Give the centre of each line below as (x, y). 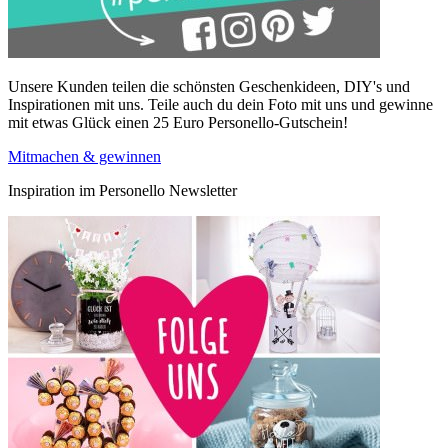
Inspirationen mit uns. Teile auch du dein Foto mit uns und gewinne (220, 104)
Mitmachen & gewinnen (84, 156)
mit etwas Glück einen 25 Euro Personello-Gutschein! (178, 122)
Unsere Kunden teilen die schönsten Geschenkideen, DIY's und (209, 86)
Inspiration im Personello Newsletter (122, 190)
